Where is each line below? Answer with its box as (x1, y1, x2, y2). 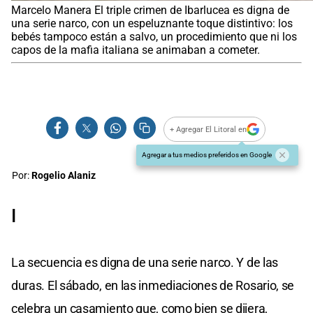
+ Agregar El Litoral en (170, 124, 247, 134)
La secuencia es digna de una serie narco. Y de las (11, 255, 279, 270)
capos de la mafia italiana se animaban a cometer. (11, 43, 260, 57)
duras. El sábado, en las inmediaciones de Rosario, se (11, 278, 295, 293)
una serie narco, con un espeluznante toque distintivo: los (11, 17, 293, 31)
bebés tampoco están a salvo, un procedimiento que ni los (11, 30, 297, 44)
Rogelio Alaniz (31, 170, 96, 182)
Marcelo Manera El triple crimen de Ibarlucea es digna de (11, 3, 289, 17)
